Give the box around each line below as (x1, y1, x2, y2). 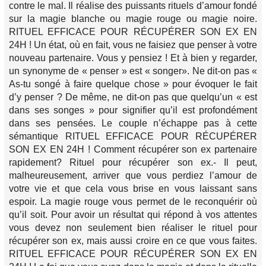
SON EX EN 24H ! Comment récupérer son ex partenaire (9, 144, 257, 155)
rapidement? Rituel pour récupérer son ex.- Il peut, (9, 157, 257, 168)
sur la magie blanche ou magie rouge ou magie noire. (9, 14, 257, 24)
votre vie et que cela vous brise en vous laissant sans (9, 183, 257, 194)
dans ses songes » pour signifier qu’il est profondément (9, 105, 257, 116)
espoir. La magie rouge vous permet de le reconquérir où (9, 197, 257, 207)
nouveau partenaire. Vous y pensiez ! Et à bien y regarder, (9, 53, 257, 64)
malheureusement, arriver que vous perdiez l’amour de (9, 170, 257, 181)
